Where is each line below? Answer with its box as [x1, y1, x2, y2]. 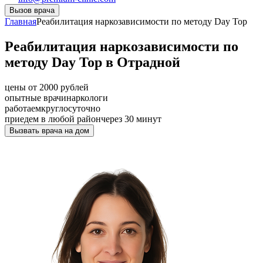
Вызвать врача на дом [9, 126, 89, 135]
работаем [5, 103, 41, 113]
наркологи [66, 92, 108, 103]
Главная [5, 16, 36, 26]
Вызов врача [9, 6, 55, 15]
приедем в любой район [5, 113, 101, 124]
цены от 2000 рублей [5, 82, 89, 92]
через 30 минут [101, 113, 161, 124]
